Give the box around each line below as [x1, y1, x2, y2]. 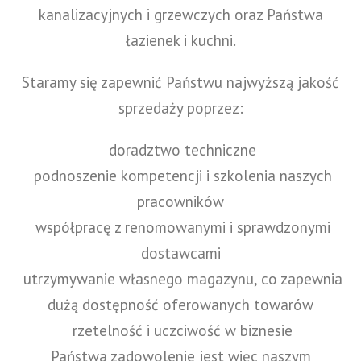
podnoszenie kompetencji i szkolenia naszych [29, 165, 332, 185]
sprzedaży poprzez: [118, 98, 243, 118]
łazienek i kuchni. [125, 30, 236, 50]
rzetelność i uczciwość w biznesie [68, 320, 293, 340]
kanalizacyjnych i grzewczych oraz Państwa [38, 4, 323, 24]
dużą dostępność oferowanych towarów [48, 294, 313, 314]
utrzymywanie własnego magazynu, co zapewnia [19, 268, 342, 288]
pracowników [137, 191, 224, 211]
